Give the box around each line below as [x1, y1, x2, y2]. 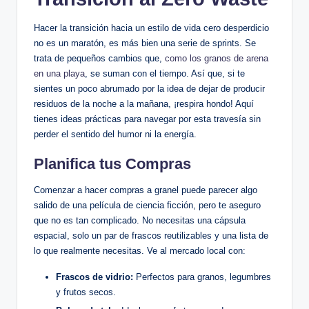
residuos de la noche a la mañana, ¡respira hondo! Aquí [34, 98, 254, 109]
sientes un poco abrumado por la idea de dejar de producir [34, 83, 265, 94]
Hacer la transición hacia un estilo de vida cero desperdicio [34, 22, 269, 33]
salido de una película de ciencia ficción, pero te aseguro [34, 199, 261, 210]
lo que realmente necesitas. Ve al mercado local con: [34, 245, 246, 256]
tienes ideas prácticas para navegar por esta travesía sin [34, 113, 261, 124]
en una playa [34, 68, 85, 79]
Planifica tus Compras [34, 154, 191, 172]
